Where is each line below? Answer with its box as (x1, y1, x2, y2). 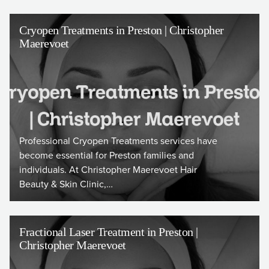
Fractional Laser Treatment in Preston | (19, 225, 198, 238)
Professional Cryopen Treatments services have (19, 134, 217, 148)
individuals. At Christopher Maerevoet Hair (19, 163, 197, 177)
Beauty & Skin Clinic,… (19, 177, 113, 191)
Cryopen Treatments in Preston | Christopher (19, 23, 224, 37)
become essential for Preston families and (19, 148, 194, 162)
